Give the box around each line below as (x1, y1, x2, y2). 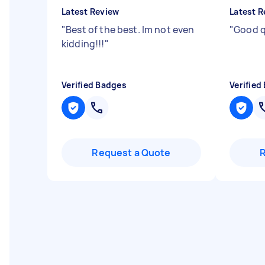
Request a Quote (92, 146, 171, 159)
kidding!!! (62, 37, 105, 50)
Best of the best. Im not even (66, 23, 195, 36)
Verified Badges (62, 79, 127, 91)
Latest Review (62, 6, 119, 17)
